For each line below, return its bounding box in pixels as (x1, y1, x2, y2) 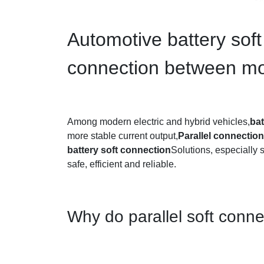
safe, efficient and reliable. (67, 159, 176, 169)
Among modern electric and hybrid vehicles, (67, 117, 250, 127)
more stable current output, (67, 131, 178, 141)
